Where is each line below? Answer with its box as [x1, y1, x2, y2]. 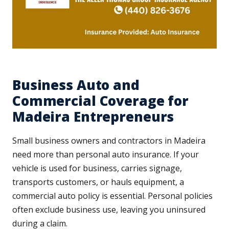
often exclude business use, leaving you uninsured [12, 204, 205, 216]
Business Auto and [12, 76, 140, 95]
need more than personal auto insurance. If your [12, 149, 199, 161]
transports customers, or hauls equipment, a [12, 176, 184, 188]
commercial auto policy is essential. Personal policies [12, 190, 213, 202]
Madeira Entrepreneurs [12, 107, 174, 126]
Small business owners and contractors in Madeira [12, 135, 205, 147]
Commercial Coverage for [12, 91, 189, 110]
